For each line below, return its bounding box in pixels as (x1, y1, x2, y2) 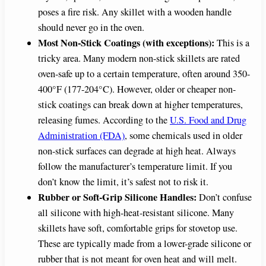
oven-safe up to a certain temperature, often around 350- (38, 67, 250, 81)
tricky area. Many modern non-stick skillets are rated (38, 52, 240, 65)
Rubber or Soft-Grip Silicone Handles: (38, 190, 197, 205)
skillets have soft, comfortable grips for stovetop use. (38, 221, 237, 235)
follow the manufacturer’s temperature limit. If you (38, 160, 232, 173)
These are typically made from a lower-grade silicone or (38, 237, 251, 251)
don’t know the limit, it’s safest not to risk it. (38, 175, 208, 189)
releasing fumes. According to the (38, 113, 170, 127)
